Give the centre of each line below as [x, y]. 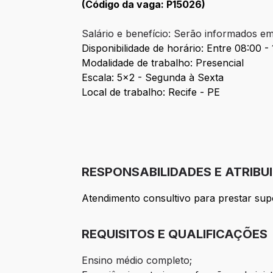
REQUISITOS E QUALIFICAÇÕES [175, 234]
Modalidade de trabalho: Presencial [163, 63]
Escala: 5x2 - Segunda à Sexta [153, 78]
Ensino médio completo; [137, 261]
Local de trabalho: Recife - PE [151, 92]
